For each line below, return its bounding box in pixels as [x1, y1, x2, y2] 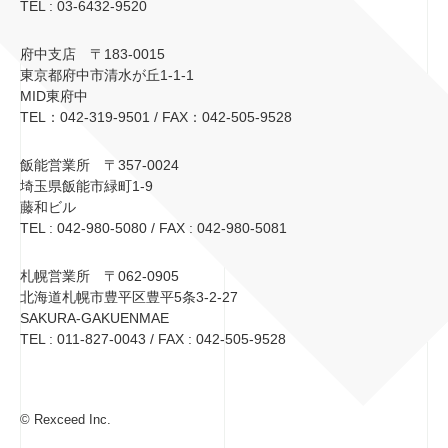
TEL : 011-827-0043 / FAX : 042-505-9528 [20, 331, 286, 348]
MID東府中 [20, 88, 88, 105]
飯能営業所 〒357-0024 [20, 157, 179, 174]
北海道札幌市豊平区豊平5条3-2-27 [20, 289, 238, 306]
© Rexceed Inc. [20, 412, 111, 428]
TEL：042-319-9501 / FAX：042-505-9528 [20, 109, 292, 126]
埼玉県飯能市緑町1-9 [20, 178, 153, 195]
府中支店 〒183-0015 [20, 46, 165, 63]
